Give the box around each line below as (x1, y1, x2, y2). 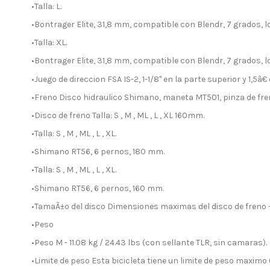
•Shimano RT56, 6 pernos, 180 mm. (31, 146, 165, 157)
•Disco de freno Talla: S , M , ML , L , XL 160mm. (31, 110, 204, 121)
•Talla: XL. (31, 37, 67, 48)
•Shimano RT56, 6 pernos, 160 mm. (31, 183, 164, 193)
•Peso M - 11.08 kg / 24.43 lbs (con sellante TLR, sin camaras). (31, 237, 267, 248)
